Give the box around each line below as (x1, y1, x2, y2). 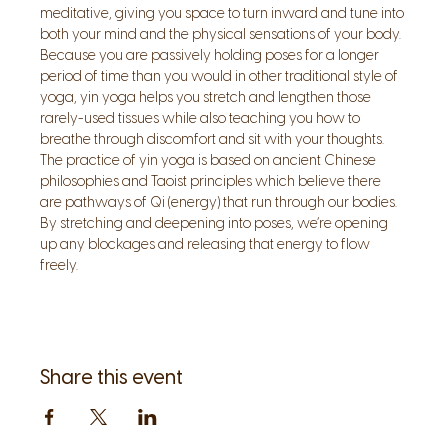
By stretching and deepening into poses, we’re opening (40, 215, 391, 232)
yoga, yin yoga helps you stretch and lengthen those (40, 89, 374, 106)
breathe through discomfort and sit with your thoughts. (40, 131, 384, 148)
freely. (40, 257, 78, 274)
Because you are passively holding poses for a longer (40, 47, 382, 64)
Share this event (40, 365, 183, 389)
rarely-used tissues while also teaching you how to (40, 110, 363, 127)
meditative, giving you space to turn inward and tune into (40, 5, 407, 22)
